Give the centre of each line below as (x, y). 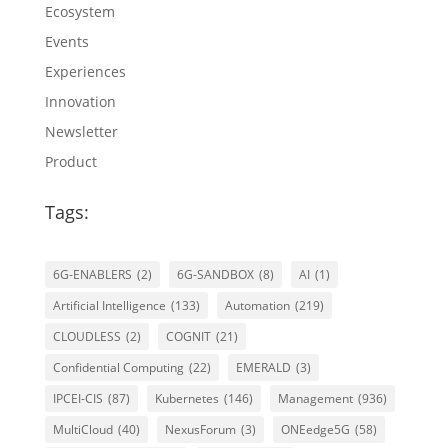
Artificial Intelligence (109, 306)
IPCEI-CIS (77, 399)
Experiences (85, 72)
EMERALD (263, 368)
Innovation (80, 102)
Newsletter (81, 132)
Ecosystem (79, 12)
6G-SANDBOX (215, 275)
